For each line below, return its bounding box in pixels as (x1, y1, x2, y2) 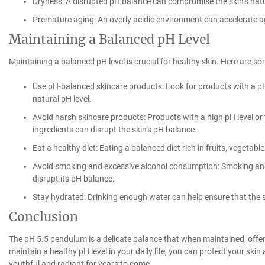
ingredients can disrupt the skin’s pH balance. (32, 124, 197, 134)
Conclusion (8, 208, 78, 225)
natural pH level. (32, 93, 92, 104)
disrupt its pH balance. (32, 173, 115, 183)
